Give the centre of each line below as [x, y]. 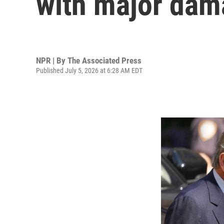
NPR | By [52, 60]
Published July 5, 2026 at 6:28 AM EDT [89, 70]
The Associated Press [104, 60]
